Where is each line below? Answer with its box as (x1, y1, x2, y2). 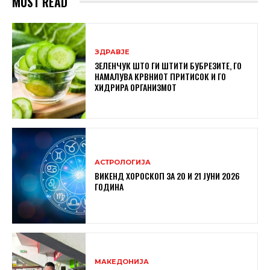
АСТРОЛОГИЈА (95, 157, 151, 166)
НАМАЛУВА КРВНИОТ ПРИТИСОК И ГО (95, 69, 227, 83)
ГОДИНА (95, 180, 124, 193)
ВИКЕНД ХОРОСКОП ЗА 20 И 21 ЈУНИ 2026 (95, 169, 240, 182)
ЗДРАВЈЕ (95, 47, 130, 56)
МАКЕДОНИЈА (95, 257, 149, 266)
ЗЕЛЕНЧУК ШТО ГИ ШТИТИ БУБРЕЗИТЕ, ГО (95, 58, 242, 72)
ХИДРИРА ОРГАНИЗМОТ (95, 80, 177, 93)
